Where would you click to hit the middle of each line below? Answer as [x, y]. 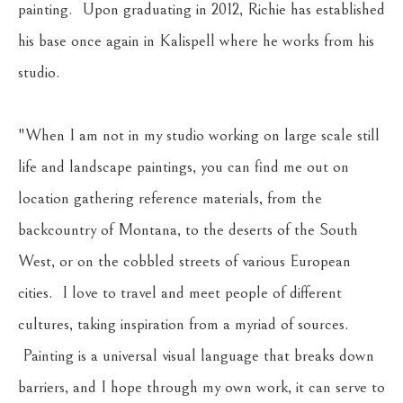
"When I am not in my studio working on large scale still [199, 135]
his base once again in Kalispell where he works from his [196, 40]
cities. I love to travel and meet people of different [180, 292]
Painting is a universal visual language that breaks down [196, 355]
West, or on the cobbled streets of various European [184, 261]
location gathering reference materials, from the [170, 198]
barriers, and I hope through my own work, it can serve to [201, 387]
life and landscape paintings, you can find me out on [184, 166]
